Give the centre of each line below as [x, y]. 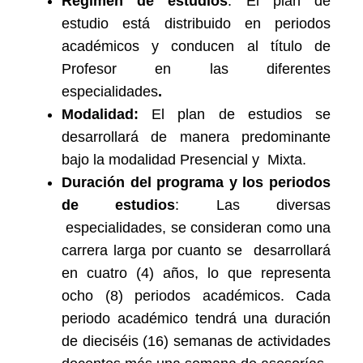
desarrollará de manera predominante [196, 137]
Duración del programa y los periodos [196, 182]
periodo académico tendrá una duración [196, 318]
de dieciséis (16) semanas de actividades [196, 341]
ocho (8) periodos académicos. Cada [196, 296]
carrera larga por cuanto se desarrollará [196, 250]
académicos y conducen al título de [196, 46]
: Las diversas [253, 205]
